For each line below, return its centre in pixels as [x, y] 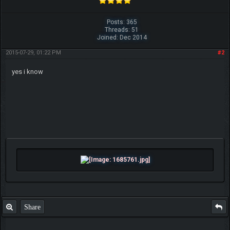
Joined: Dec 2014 [122, 37]
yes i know [27, 71]
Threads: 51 [122, 30]
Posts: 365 [122, 22]
